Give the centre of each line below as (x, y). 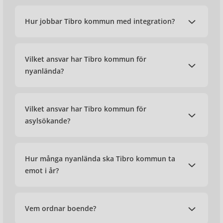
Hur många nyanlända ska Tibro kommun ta (100, 159)
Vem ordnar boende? (60, 208)
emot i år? (42, 170)
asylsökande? (48, 121)
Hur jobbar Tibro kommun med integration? (100, 21)
